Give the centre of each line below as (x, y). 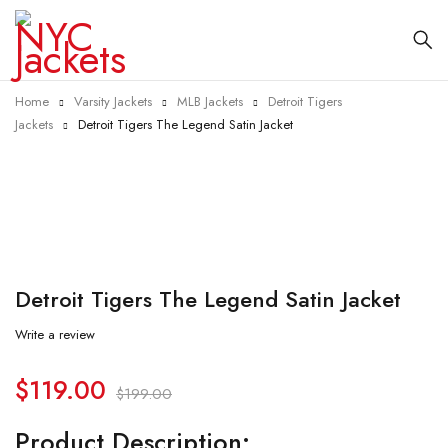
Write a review (55, 334)
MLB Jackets (210, 101)
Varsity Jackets (113, 101)
